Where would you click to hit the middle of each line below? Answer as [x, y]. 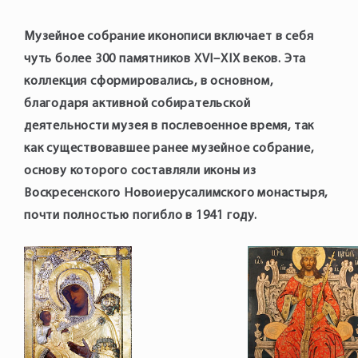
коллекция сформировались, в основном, [149, 82]
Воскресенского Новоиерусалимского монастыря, [176, 193]
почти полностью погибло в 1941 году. [141, 216]
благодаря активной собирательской [137, 104]
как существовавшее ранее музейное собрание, [169, 149]
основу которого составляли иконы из [140, 171]
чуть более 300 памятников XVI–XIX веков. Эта [165, 59]
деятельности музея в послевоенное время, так [169, 126]
